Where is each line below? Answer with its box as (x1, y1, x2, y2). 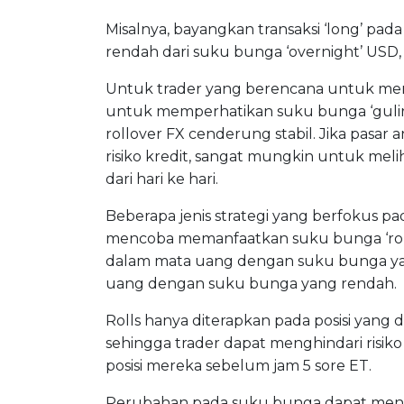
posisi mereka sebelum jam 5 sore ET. (106, 357, 372, 375)
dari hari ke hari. (106, 170, 218, 188)
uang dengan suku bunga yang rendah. (106, 275, 397, 293)
